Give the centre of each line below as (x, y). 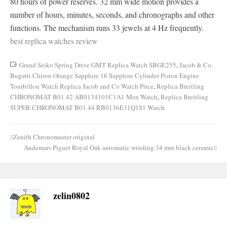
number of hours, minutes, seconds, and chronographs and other (112, 14)
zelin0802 (71, 196)
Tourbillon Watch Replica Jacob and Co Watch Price (82, 86)
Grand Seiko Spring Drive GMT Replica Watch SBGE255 (98, 65)
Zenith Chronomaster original (54, 137)
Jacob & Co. (196, 65)
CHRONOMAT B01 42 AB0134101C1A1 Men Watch (84, 97)
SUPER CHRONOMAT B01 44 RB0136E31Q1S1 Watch (87, 107)
